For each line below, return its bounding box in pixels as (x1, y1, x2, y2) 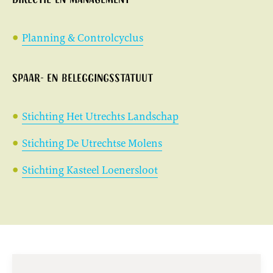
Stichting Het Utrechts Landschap (22, 109, 179, 124)
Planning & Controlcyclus (22, 30, 143, 46)
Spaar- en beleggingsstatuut (12, 71, 153, 88)
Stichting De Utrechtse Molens (22, 136, 162, 151)
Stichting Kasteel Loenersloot (22, 163, 158, 178)
